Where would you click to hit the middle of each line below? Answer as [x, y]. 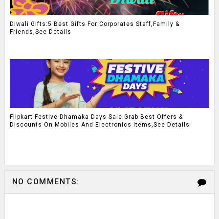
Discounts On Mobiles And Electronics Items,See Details [99, 124]
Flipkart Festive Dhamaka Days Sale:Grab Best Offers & [96, 117]
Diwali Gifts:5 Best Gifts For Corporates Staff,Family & [94, 24]
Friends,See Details [40, 32]
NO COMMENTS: [46, 182]
